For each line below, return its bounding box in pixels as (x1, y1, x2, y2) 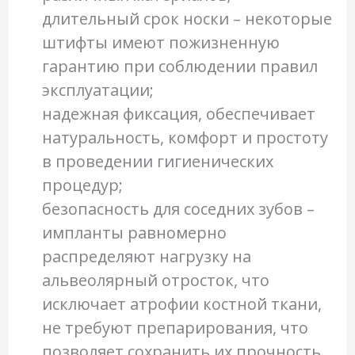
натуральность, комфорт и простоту (41, 127, 328, 149)
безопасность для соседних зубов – (41, 198, 315, 220)
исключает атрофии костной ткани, (41, 293, 322, 315)
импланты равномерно (41, 222, 227, 244)
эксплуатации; (41, 79, 154, 101)
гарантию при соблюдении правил (41, 55, 318, 78)
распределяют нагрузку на (41, 246, 251, 268)
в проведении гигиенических (41, 151, 273, 173)
